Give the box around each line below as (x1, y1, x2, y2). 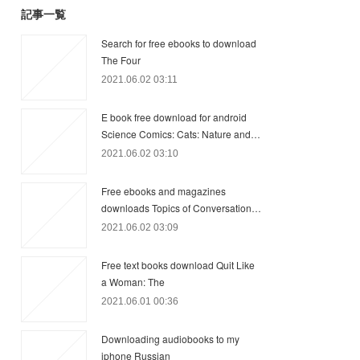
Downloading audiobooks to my (101, 332, 239, 346)
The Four (101, 53, 141, 67)
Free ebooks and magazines (101, 184, 226, 198)
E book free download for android (101, 110, 247, 124)
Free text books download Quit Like (101, 258, 255, 272)
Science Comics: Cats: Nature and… (101, 127, 260, 141)
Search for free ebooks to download (101, 36, 256, 50)
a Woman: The (101, 275, 165, 288)
